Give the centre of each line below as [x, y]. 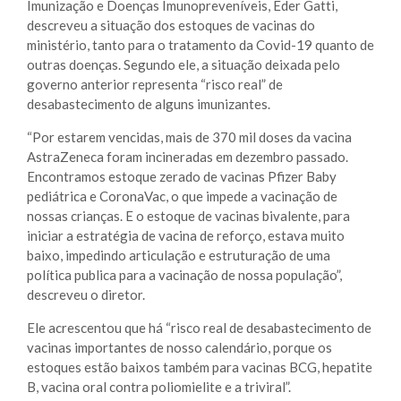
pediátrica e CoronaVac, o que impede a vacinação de [182, 196]
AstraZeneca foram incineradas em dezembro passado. [188, 157]
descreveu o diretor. [86, 294]
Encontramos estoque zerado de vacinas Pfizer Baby [182, 176]
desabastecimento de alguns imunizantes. [149, 104]
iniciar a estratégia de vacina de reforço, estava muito [186, 235]
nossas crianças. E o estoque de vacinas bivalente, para [188, 216]
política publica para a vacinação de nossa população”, [184, 275]
